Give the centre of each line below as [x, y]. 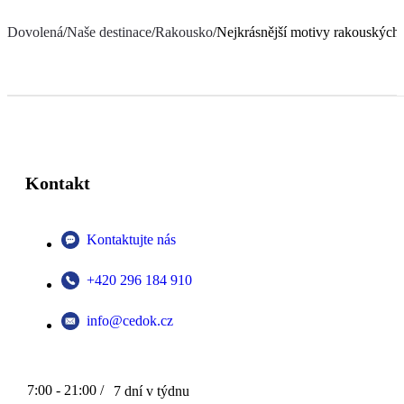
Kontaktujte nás [131, 239]
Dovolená [35, 32]
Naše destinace [109, 32]
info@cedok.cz [130, 320]
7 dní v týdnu [151, 390]
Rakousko [184, 32]
